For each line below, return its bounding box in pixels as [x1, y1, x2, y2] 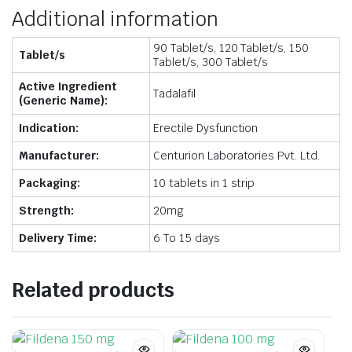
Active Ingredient [19, 79, 117, 93]
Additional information [12, 5, 218, 31]
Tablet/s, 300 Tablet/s [153, 54, 269, 69]
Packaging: [19, 175, 80, 190]
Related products [12, 277, 174, 302]
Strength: [19, 203, 74, 218]
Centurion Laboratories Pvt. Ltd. [153, 148, 321, 163]
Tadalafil [153, 86, 196, 101]
